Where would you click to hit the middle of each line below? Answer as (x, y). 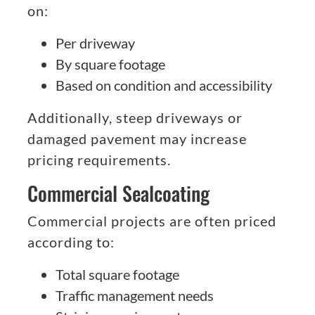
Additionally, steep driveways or (135, 118)
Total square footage (117, 275)
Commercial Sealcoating (118, 193)
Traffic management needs (135, 296)
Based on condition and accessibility (164, 85)
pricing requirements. (99, 160)
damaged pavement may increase (137, 139)
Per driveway (95, 43)
